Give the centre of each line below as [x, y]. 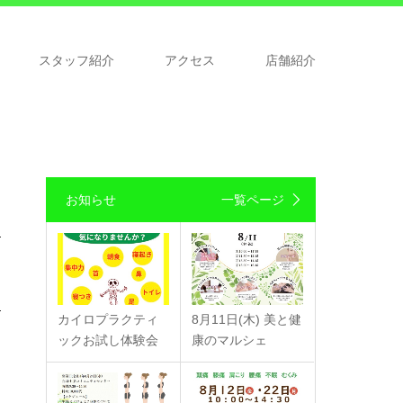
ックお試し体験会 [108, 340]
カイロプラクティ [108, 320]
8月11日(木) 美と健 [246, 320]
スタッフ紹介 [76, 60]
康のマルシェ [229, 340]
